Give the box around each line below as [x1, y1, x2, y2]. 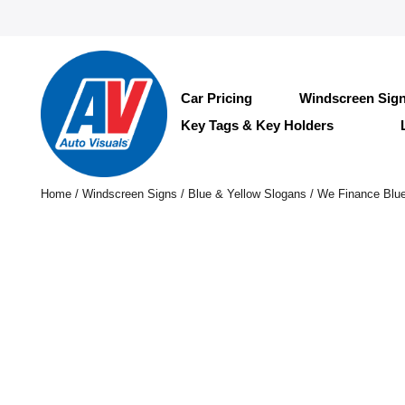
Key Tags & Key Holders [180, 117, 334, 133]
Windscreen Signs [81, 187, 177, 201]
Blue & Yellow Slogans [187, 187, 306, 201]
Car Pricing [180, 89, 252, 106]
